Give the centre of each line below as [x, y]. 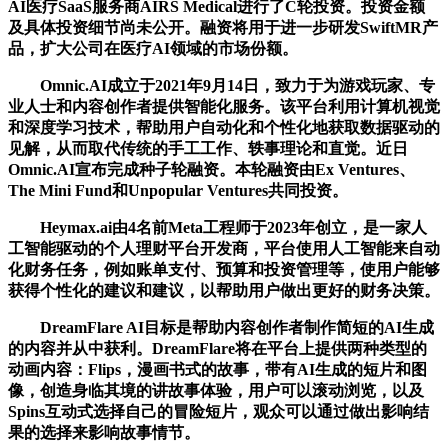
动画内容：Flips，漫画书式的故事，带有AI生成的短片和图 [217, 369]
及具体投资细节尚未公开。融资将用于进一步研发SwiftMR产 [223, 27]
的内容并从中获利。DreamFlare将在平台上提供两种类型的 [217, 348]
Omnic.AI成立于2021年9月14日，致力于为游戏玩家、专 [221, 85]
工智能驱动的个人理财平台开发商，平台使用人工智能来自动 [224, 248]
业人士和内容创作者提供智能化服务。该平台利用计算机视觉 [224, 106]
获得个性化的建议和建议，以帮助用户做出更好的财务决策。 [224, 290]
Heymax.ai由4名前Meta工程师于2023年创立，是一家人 [217, 227]
